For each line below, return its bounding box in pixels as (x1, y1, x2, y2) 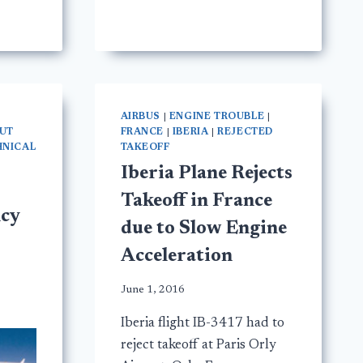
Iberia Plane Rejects (120, 164, 293, 184)
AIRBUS (120, 112, 161, 122)
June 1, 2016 (120, 284, 185, 296)
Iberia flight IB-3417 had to (120, 316, 284, 331)
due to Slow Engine (120, 220, 287, 239)
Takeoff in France (120, 192, 272, 211)
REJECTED (217, 127, 274, 138)
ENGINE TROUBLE (169, 112, 265, 122)
